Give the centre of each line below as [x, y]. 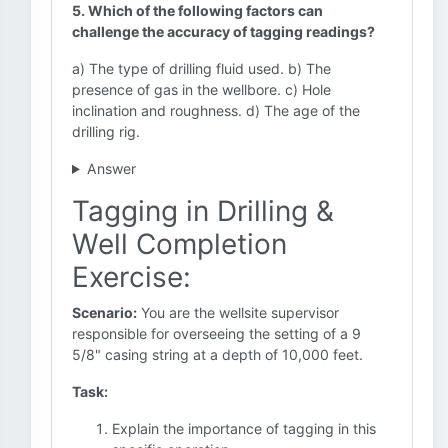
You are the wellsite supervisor [238, 312]
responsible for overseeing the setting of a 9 [216, 333]
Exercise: [131, 277]
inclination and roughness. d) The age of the [216, 110]
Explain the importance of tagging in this [244, 428]
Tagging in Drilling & [203, 211]
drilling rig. [106, 131]
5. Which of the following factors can [197, 10]
